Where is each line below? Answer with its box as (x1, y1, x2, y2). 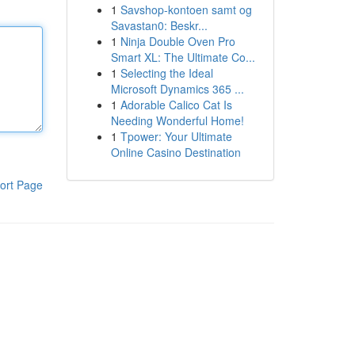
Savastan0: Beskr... (110, 17, 208, 33)
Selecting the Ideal (120, 65, 213, 81)
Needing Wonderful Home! (110, 113, 244, 128)
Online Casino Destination (110, 144, 241, 160)
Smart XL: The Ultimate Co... (110, 49, 255, 65)
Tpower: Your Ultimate (120, 128, 232, 144)
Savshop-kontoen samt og (120, 2, 252, 17)
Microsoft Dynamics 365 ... (110, 81, 244, 97)
